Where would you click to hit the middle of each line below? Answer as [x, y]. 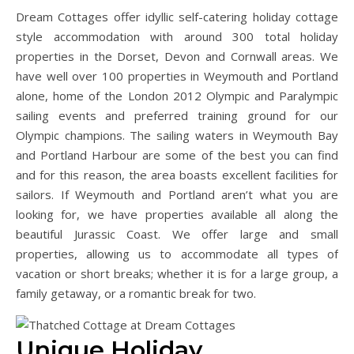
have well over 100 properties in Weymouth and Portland [177, 75]
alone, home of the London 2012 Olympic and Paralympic [177, 95]
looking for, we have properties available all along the [177, 214]
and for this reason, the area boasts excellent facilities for [177, 174]
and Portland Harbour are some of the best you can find [177, 154]
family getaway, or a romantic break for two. [136, 293]
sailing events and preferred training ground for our [177, 115]
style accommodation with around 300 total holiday [177, 36]
